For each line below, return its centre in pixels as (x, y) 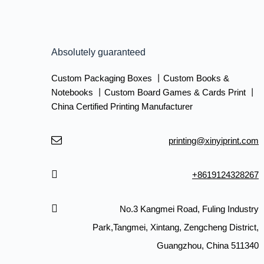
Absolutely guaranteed (99, 52)
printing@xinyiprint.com (214, 140)
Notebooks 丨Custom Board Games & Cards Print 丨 (154, 92)
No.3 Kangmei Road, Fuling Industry (189, 209)
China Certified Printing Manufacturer (122, 106)
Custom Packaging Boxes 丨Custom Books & (141, 78)
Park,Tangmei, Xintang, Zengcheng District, (176, 227)
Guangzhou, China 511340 (208, 245)
